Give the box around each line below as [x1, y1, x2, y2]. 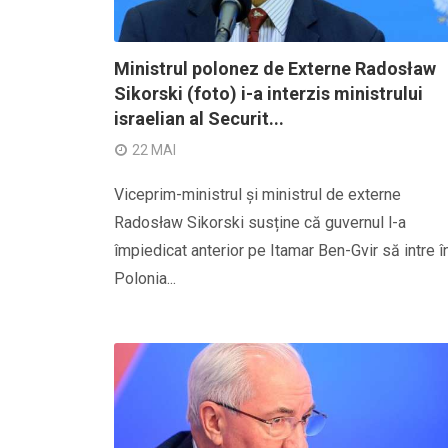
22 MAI [132, 142, 176, 158]
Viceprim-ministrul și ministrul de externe [114, 185, 401, 204]
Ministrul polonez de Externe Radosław [114, 58, 436, 79]
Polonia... [114, 269, 176, 288]
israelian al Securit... [114, 108, 284, 129]
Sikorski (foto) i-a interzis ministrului [114, 83, 423, 104]
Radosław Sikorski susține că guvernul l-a [114, 213, 406, 232]
